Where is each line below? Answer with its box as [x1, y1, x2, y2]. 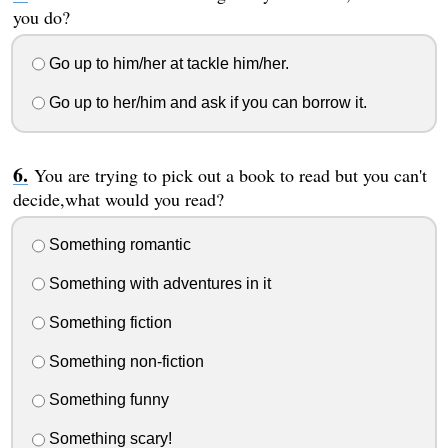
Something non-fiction [44, 352, 204, 370]
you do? [12, 5, 70, 30]
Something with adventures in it [44, 275, 271, 293]
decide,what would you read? [12, 186, 224, 211]
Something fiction [44, 313, 172, 331]
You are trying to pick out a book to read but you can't [33, 162, 427, 187]
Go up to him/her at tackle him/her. [44, 54, 289, 72]
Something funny [44, 391, 169, 409]
